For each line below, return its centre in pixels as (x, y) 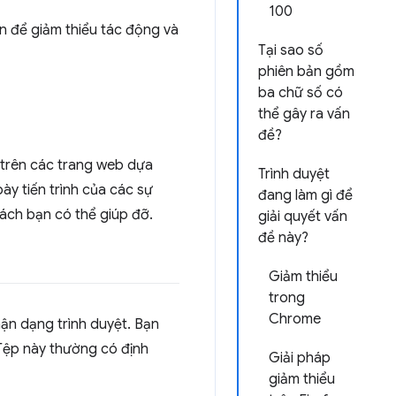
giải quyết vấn (303, 217)
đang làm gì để (305, 195)
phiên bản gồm (306, 72)
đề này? (283, 238)
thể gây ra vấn (304, 114)
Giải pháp (300, 358)
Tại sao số (291, 50)
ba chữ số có (301, 93)
